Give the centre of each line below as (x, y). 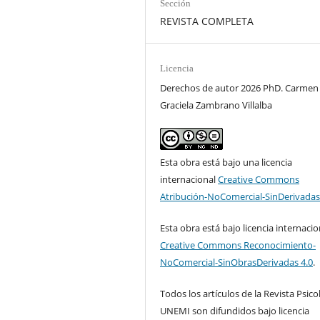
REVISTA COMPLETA (207, 21)
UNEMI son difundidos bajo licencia (235, 310)
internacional (189, 179)
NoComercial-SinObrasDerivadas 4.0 (237, 262)
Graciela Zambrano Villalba (216, 105)
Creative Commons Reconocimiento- (238, 245)
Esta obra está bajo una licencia (226, 162)
